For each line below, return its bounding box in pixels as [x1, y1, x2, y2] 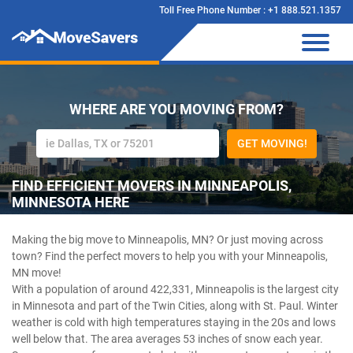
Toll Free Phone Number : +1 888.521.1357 [159, 5, 341, 16]
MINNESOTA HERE [12, 194, 129, 210]
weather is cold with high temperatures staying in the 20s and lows [12, 316, 336, 329]
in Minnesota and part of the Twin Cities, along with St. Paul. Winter [12, 299, 338, 312]
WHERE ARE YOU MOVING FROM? [69, 100, 284, 117]
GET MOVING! [236, 136, 307, 150]
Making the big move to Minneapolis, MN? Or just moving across [12, 233, 323, 246]
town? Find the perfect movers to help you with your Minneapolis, [12, 250, 328, 262]
